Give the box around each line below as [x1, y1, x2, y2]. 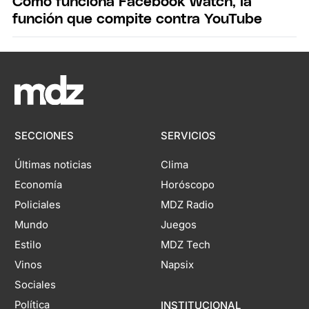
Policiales [14, 199, 61, 212]
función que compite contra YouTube [12, 11, 262, 26]
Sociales [14, 279, 57, 292]
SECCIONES [14, 130, 74, 143]
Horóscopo [160, 179, 215, 192]
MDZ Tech [160, 239, 210, 252]
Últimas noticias [14, 159, 92, 172]
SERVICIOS [160, 130, 216, 143]
